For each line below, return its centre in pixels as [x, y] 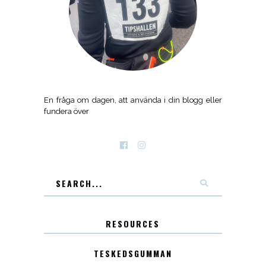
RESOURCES [133, 223]
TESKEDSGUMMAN [133, 253]
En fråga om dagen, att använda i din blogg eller [133, 100]
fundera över [66, 111]
